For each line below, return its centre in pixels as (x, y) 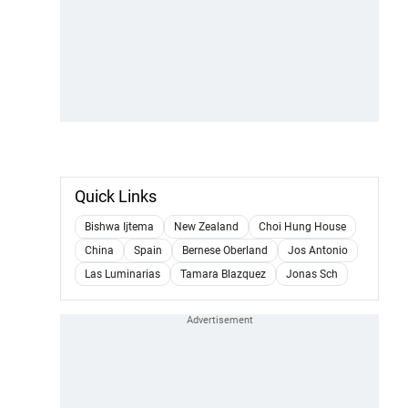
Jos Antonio (318, 250)
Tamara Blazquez (223, 274)
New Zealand (206, 226)
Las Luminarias (122, 274)
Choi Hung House (302, 226)
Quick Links (116, 196)
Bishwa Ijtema (119, 226)
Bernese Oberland (225, 250)
